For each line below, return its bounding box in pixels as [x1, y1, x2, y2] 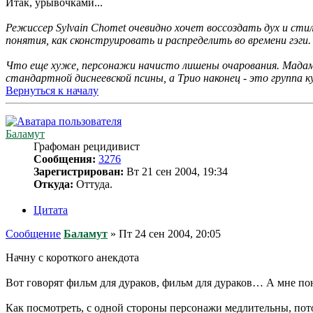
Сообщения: [34, 153, 96, 166]
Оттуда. [73, 178, 112, 191]
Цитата [34, 203, 68, 216]
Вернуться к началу [6, 85, 99, 97]
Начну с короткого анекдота [6, 251, 139, 263]
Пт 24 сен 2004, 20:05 [119, 227, 221, 240]
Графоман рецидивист [34, 140, 140, 153]
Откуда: [34, 178, 73, 191]
